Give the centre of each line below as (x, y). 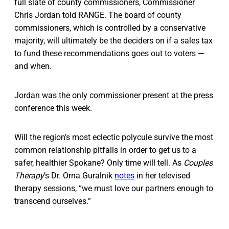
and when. (34, 66)
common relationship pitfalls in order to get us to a (105, 150)
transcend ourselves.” (53, 201)
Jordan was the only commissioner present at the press (114, 95)
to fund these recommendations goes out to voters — (109, 53)
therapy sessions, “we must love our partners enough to (114, 188)
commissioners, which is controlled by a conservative (110, 28)
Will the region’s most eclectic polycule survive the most (114, 137)
